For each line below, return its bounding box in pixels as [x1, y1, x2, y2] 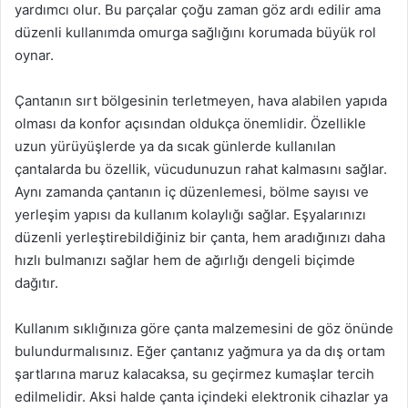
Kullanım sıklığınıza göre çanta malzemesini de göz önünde [15, 320, 393, 338]
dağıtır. [15, 274, 58, 292]
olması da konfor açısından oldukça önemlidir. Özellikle [15, 115, 366, 133]
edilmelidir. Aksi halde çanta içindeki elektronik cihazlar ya [15, 388, 388, 406]
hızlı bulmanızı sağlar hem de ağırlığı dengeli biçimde [15, 251, 355, 270]
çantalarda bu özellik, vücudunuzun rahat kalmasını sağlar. [15, 160, 387, 178]
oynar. [15, 46, 54, 65]
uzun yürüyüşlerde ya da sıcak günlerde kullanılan [15, 138, 336, 156]
